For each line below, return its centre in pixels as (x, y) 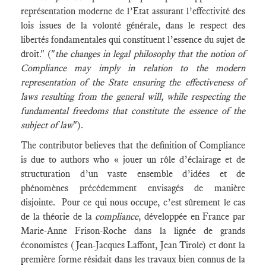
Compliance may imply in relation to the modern (133, 68)
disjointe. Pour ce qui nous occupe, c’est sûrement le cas (133, 202)
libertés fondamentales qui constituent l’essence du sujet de (133, 39)
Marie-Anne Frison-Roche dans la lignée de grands (133, 231)
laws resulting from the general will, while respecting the (133, 96)
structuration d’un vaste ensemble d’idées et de (133, 174)
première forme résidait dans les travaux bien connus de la (133, 259)
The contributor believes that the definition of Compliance (133, 145)
